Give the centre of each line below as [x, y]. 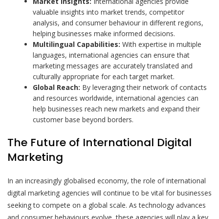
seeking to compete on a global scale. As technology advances [107, 205]
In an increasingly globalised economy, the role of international [107, 180]
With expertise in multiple [161, 44]
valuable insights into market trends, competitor [109, 12]
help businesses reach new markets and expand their [117, 109]
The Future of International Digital [99, 142]
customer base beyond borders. [83, 119]
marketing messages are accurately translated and [113, 66]
